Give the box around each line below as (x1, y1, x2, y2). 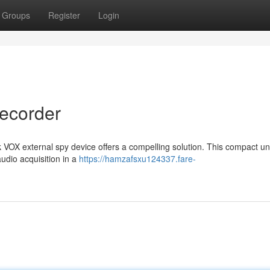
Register (48, 9, 80, 21)
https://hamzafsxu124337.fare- (79, 152, 196, 165)
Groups (2, 9, 30, 21)
